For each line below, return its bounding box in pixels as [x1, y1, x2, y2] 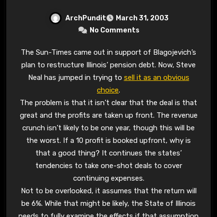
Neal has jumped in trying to [28, 73, 124, 82]
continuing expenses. [73, 174, 144, 183]
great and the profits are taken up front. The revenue [19, 111, 198, 120]
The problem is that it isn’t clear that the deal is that [20, 98, 197, 108]
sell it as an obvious [124, 73, 189, 82]
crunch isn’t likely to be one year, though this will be [22, 124, 195, 133]
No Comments [89, 26, 139, 35]
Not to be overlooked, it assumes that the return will [20, 186, 197, 196]
